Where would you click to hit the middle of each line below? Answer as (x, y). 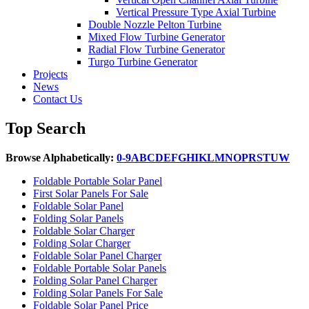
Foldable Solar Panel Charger (97, 255)
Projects (50, 74)
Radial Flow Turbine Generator (157, 49)
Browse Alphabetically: (60, 157)
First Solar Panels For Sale (91, 193)
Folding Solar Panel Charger (95, 280)
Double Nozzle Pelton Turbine (155, 24)
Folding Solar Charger (82, 243)
